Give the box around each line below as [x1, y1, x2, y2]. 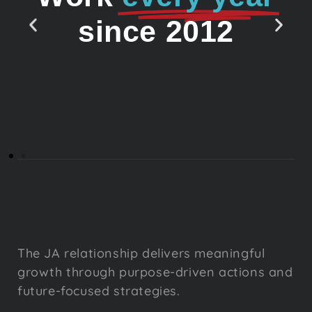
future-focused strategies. [17, 282, 180, 299]
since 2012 [78, 15, 234, 49]
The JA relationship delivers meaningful [17, 244, 265, 261]
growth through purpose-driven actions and [17, 263, 293, 280]
